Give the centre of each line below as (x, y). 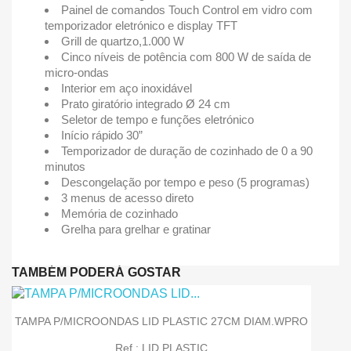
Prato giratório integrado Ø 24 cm (146, 104)
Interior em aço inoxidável (127, 89)
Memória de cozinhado (119, 214)
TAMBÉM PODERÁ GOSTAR (96, 273)
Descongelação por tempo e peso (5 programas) (185, 183)
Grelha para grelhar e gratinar (136, 230)
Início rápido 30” (102, 136)
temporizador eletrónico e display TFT (141, 26)
